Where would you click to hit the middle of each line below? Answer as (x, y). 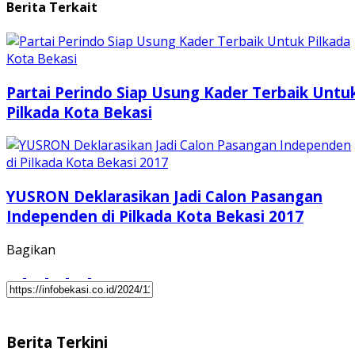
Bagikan (31, 249)
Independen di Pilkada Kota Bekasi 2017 (155, 216)
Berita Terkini (57, 342)
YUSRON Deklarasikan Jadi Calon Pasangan (164, 197)
